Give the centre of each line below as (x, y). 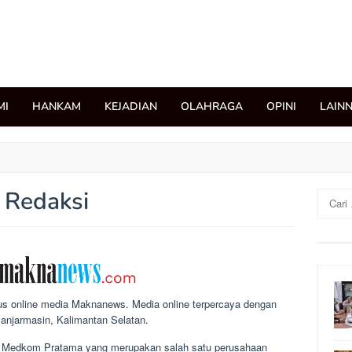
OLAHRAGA (212, 106)
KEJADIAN (131, 106)
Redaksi (46, 202)
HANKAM (57, 106)
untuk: (332, 212)
